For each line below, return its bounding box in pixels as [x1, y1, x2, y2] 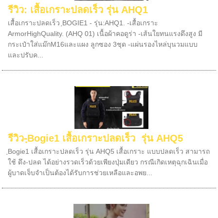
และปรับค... [8, 51, 44, 59]
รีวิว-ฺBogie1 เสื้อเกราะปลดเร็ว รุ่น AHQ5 [8, 133, 183, 144]
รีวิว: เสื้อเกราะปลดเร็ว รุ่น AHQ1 [8, 4, 148, 15]
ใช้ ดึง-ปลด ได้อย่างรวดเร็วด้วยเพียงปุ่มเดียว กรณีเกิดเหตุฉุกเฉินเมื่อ [8, 158, 208, 166]
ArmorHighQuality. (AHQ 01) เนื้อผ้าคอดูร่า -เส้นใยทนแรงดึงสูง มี [8, 30, 203, 37]
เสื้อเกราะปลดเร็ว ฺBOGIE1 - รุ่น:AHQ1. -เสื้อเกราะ [8, 19, 159, 27]
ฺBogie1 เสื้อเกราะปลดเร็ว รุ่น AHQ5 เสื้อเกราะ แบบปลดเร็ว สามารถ [8, 147, 210, 155]
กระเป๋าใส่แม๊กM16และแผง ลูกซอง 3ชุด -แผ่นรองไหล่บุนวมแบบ [8, 40, 198, 48]
